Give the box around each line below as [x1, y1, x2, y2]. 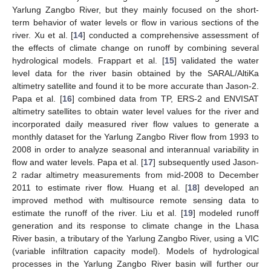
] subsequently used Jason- [153, 157, 260, 167]
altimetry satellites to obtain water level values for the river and [12, 106, 259, 116]
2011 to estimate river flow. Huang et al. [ [12, 182, 188, 192]
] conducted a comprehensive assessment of [83, 30, 260, 40]
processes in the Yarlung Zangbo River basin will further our [12, 258, 259, 269]
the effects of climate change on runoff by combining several [12, 42, 259, 53]
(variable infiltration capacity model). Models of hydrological [12, 246, 259, 256]
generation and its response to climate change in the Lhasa [12, 220, 259, 230]
